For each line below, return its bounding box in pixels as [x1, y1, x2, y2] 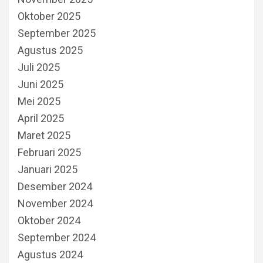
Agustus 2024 [18, 248, 83, 261]
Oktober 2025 [18, 9, 80, 22]
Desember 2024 [18, 180, 92, 193]
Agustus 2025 [18, 43, 83, 56]
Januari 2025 [18, 163, 77, 176]
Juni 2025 [18, 77, 63, 90]
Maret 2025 [18, 129, 70, 141]
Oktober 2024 [18, 214, 80, 227]
